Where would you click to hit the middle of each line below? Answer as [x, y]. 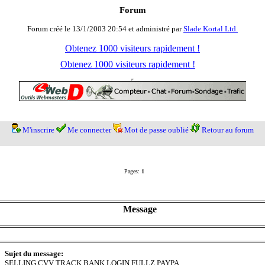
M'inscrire [38, 130]
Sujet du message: [34, 254]
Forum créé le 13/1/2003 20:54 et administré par [105, 29]
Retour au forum [227, 130]
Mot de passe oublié [156, 130]
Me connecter [89, 130]
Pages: [132, 172]
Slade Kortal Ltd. [211, 29]
